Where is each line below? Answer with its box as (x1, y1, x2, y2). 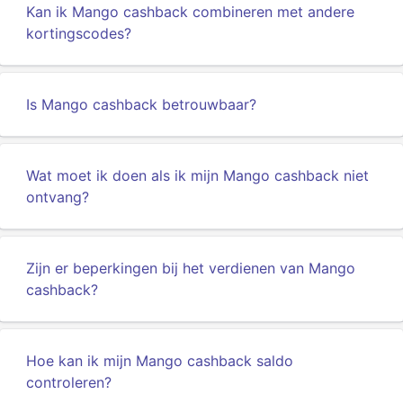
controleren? (26, 373, 112, 391)
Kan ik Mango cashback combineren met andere (26, 3, 354, 21)
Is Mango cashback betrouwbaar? (26, 95, 256, 113)
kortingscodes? (26, 24, 131, 42)
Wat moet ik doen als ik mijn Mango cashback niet (26, 166, 369, 184)
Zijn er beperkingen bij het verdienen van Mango (26, 259, 355, 277)
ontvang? (26, 188, 89, 206)
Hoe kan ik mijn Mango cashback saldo (26, 352, 293, 370)
